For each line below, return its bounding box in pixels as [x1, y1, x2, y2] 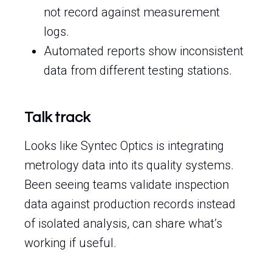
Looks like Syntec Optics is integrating [24, 138, 224, 153]
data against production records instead [24, 197, 236, 211]
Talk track [24, 110, 90, 125]
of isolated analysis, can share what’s [24, 216, 222, 231]
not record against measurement [44, 5, 220, 19]
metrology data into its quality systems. [24, 158, 234, 172]
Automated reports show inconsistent [44, 44, 243, 58]
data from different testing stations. [44, 63, 232, 78]
